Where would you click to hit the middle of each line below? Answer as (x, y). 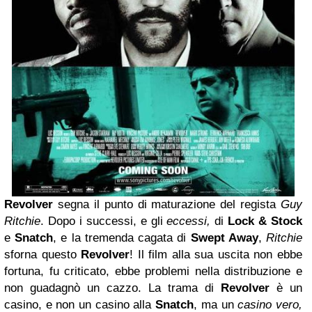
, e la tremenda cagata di (122, 237)
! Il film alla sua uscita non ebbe (216, 254)
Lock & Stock (265, 221)
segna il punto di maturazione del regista (167, 204)
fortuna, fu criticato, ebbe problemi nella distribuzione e (153, 271)
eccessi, (189, 221)
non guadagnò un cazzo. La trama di (112, 288)
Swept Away (224, 237)
